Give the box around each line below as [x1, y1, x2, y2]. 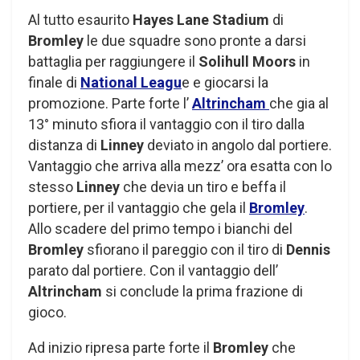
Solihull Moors [198, 53, 296, 71]
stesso [28, 178, 76, 196]
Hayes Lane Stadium [133, 11, 269, 29]
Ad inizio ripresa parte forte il [28, 339, 213, 357]
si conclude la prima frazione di [105, 283, 303, 301]
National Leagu [80, 74, 182, 92]
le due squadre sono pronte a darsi [87, 32, 306, 50]
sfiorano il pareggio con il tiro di [87, 241, 286, 259]
